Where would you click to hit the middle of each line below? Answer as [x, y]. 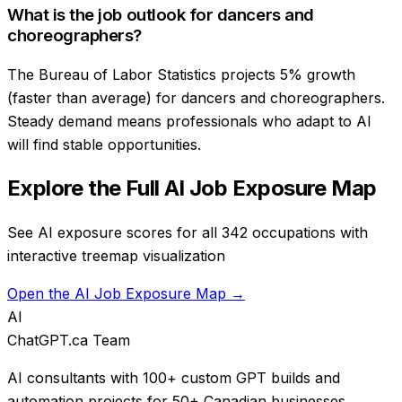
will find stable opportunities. [104, 144]
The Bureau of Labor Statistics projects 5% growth [181, 74]
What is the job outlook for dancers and [161, 15]
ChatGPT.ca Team [69, 340]
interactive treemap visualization [116, 255]
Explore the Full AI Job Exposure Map [192, 188]
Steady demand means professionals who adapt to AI [189, 121]
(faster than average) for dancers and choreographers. [196, 97]
